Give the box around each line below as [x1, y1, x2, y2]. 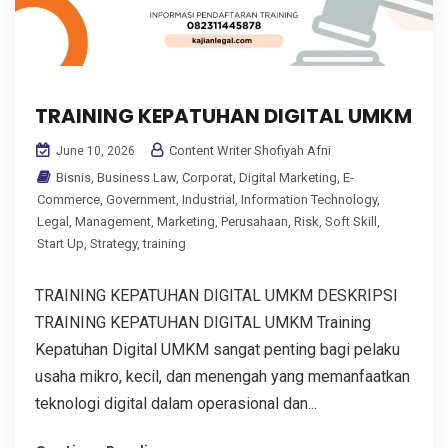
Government [106, 192, 176, 208]
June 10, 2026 [53, 144, 135, 159]
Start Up [37, 236, 84, 252]
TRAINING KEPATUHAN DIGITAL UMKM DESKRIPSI [35, 286, 398, 306]
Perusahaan [221, 214, 288, 230]
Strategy [90, 236, 137, 252]
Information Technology [241, 192, 377, 208]
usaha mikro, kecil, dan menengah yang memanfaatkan [35, 367, 410, 387]
